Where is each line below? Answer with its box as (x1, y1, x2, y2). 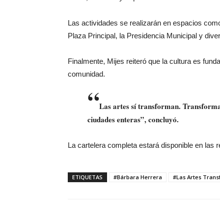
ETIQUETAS (72, 173, 103, 181)
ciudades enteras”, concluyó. (87, 114, 179, 125)
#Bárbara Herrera (113, 173, 162, 181)
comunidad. (68, 70, 105, 78)
